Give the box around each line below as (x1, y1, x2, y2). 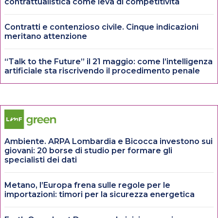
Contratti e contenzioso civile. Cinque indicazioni (4, 22, 199, 32)
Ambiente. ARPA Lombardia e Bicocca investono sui (4, 136, 213, 146)
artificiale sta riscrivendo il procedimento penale (4, 66, 200, 75)
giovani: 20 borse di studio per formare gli (4, 145, 172, 155)
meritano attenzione (4, 31, 87, 41)
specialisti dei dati (4, 155, 77, 164)
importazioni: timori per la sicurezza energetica (4, 189, 195, 199)
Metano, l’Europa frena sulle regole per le (4, 180, 170, 190)
